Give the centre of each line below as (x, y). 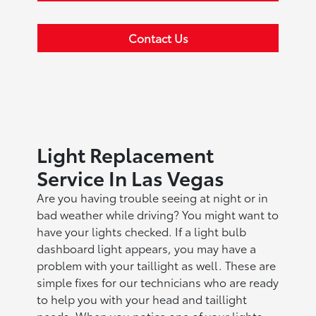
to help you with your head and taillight (142, 299)
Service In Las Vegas (131, 177)
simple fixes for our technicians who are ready (158, 282)
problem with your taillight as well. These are (157, 265)
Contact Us (158, 38)
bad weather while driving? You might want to (158, 214)
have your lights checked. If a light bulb (142, 231)
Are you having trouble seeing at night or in (153, 197)
